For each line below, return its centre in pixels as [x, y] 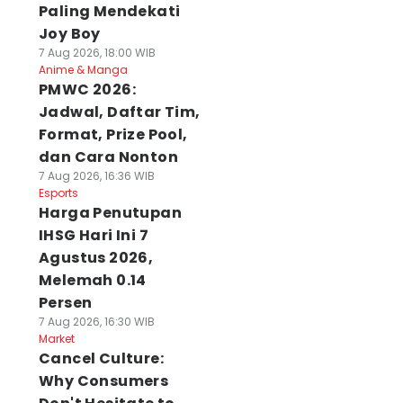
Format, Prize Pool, [113, 134]
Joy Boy [69, 34]
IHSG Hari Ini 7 [93, 235]
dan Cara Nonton [108, 157]
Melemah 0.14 [92, 280]
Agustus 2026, [96, 258]
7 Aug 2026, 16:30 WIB [96, 322]
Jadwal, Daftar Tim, [119, 112]
